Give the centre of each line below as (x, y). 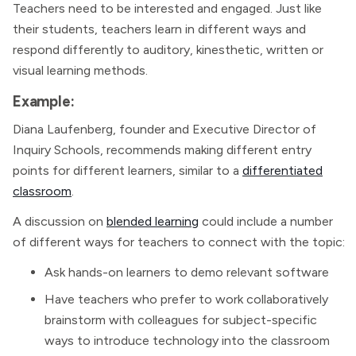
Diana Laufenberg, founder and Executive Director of (164, 129)
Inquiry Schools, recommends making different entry (162, 150)
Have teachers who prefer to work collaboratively (186, 299)
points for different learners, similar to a (128, 170)
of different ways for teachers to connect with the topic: (179, 242)
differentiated (282, 170)
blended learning (153, 221)
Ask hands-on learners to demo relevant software (187, 272)
